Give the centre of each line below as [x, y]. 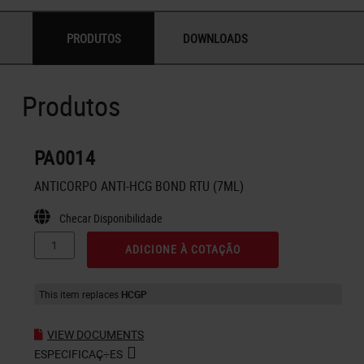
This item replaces [80, 294]
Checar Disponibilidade [111, 218]
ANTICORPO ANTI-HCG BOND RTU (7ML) [139, 186]
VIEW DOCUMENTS [95, 334]
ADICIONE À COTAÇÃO [182, 249]
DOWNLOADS [215, 38]
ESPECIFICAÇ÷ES [78, 353]
